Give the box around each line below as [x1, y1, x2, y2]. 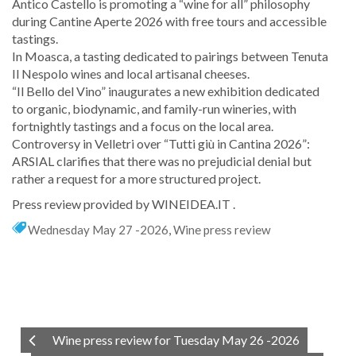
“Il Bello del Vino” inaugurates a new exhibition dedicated [12, 83, 319, 99]
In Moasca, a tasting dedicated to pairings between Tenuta [12, 48, 328, 64]
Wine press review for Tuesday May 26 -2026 [52, 332, 300, 348]
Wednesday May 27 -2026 [28, 222, 168, 238]
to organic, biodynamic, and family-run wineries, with [12, 101, 296, 117]
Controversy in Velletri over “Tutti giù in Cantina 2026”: [12, 136, 310, 152]
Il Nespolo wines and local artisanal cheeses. [12, 66, 250, 82]
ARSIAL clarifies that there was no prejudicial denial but [12, 153, 311, 169]
